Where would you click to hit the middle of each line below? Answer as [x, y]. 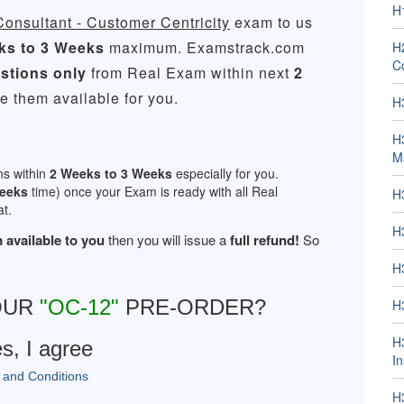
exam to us [271, 22]
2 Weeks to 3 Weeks [111, 173]
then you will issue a [167, 239]
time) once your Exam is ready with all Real [153, 191]
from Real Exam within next [190, 73]
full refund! [265, 240]
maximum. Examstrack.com [205, 47]
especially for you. [225, 173]
